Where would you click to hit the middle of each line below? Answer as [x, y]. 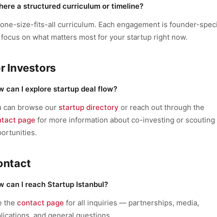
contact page [40, 203]
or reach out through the [162, 107]
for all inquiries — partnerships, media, [132, 203]
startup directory [89, 107]
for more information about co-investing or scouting [125, 120]
